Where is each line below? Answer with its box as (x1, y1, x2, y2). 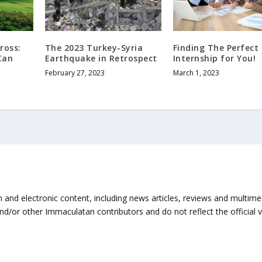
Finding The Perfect (173, 42, 259, 53)
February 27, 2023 (44, 67, 105, 78)
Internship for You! (173, 52, 256, 64)
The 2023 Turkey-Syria (44, 42, 143, 53)
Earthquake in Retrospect (44, 52, 157, 64)
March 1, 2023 (173, 67, 219, 78)
